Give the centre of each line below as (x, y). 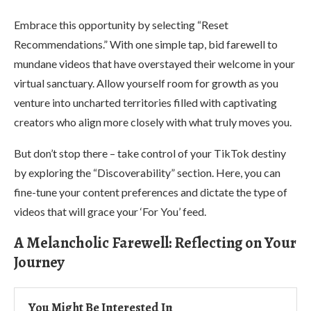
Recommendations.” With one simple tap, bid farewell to (146, 44)
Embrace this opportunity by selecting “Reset (121, 24)
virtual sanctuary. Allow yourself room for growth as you (146, 83)
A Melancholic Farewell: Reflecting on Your (155, 243)
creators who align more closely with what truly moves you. (153, 121)
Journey (39, 262)
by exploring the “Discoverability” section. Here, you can (147, 172)
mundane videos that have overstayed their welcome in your (154, 63)
